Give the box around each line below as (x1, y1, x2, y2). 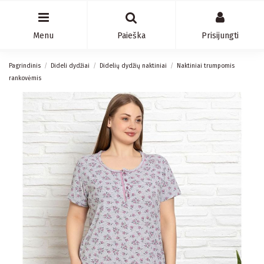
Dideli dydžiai (51, 61, 90, 70)
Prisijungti (201, 30, 239, 41)
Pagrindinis (9, 61, 41, 70)
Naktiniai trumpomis (177, 61, 235, 70)
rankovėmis (9, 74, 41, 82)
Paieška (117, 30, 146, 41)
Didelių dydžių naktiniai (100, 61, 167, 70)
